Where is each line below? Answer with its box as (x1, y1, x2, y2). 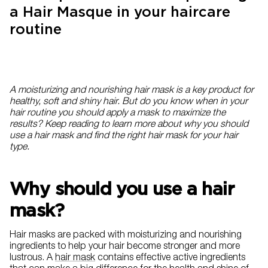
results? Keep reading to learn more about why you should (10, 120, 248, 130)
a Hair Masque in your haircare (10, 3, 230, 21)
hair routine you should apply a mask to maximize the (10, 109, 226, 119)
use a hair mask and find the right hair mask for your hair (10, 132, 238, 142)
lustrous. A (10, 254, 55, 264)
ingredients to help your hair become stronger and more (10, 242, 240, 252)
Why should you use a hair (10, 178, 234, 200)
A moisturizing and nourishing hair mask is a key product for (10, 86, 254, 96)
